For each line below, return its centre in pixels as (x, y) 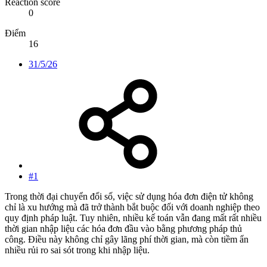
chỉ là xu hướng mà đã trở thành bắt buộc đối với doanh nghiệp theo (132, 207)
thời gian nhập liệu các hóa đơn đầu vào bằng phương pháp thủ (123, 229)
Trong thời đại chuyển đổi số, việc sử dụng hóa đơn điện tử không (129, 197)
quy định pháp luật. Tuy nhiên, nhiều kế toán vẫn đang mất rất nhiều (133, 218)
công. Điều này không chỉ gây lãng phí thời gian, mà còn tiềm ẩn (127, 240)
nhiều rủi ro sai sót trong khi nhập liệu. (77, 250)
